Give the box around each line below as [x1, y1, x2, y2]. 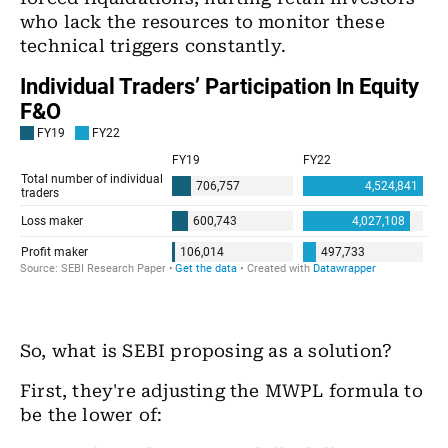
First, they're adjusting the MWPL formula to [20, 381, 423, 401]
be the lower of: [20, 405, 163, 425]
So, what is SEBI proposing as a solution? [20, 341, 398, 361]
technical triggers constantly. [20, 36, 286, 56]
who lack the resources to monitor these [20, 12, 385, 32]
